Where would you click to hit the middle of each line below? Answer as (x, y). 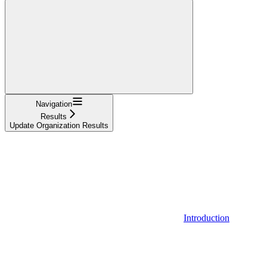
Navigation (54, 104)
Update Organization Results (59, 125)
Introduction (207, 218)
